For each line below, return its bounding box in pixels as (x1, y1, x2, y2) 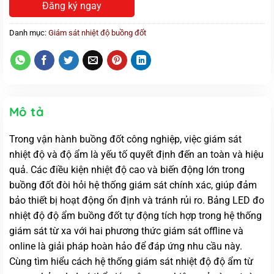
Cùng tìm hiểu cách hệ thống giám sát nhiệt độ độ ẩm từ (9, 256, 253, 268)
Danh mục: (9, 28, 48, 38)
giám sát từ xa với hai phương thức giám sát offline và (9, 225, 243, 237)
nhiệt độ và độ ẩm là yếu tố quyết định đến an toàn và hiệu (9, 149, 264, 161)
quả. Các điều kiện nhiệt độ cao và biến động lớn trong (9, 164, 245, 176)
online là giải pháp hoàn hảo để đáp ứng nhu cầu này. (9, 240, 242, 253)
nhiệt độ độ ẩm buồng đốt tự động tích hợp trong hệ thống (9, 210, 262, 222)
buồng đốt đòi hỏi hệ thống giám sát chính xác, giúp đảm (9, 179, 257, 191)
